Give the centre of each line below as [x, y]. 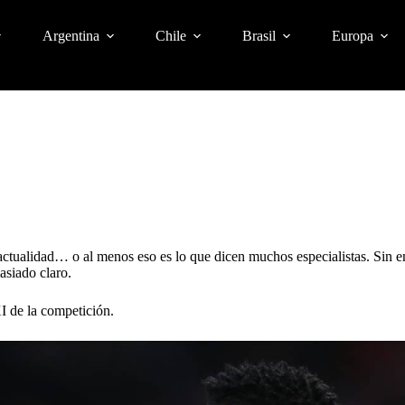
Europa [352, 36]
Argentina [71, 36]
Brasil [259, 36]
